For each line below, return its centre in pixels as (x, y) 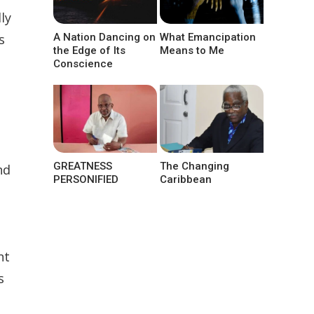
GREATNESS (83, 166)
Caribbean (186, 179)
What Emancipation (208, 37)
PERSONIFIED (86, 179)
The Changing (195, 166)
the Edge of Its (89, 50)
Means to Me (192, 50)
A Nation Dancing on (104, 37)
